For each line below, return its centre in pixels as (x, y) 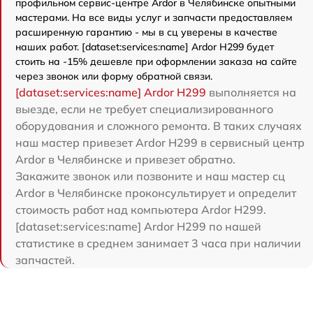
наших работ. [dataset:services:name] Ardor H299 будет (145, 47)
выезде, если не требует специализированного (144, 109)
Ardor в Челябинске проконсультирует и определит (156, 193)
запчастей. (45, 260)
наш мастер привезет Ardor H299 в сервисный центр (160, 143)
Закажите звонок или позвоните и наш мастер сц (150, 176)
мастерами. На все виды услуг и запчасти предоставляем (154, 17)
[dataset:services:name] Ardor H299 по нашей (138, 226)
